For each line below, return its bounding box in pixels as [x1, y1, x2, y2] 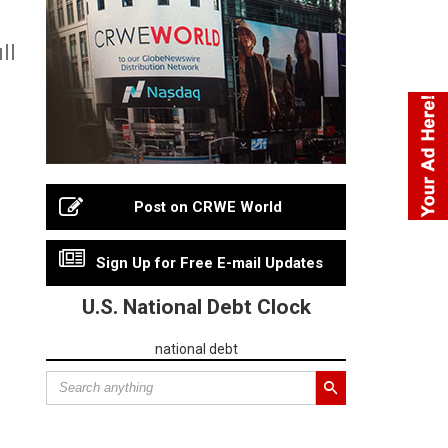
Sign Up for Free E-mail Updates [95, 253, 323, 272]
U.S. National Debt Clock [81, 294, 311, 319]
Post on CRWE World [134, 197, 282, 216]
